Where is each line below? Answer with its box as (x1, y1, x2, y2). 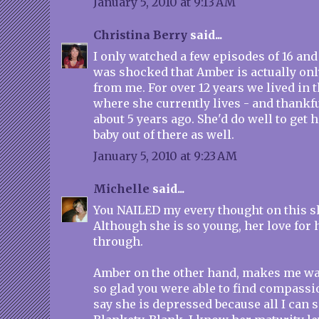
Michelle (93, 182, 150, 196)
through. (93, 234, 143, 249)
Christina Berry (93, 28, 187, 42)
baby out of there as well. (93, 127, 234, 142)
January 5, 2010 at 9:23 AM (93, 149, 237, 163)
